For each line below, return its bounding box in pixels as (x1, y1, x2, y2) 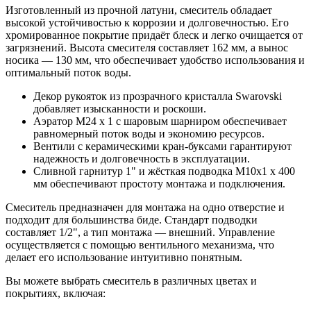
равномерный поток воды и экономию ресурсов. (33, 127, 264, 140)
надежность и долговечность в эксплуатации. (33, 152, 250, 165)
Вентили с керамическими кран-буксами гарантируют (33, 140, 292, 152)
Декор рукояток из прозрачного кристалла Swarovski (33, 90, 282, 102)
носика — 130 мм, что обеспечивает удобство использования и (6, 53, 305, 66)
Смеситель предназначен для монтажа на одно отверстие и (6, 201, 285, 213)
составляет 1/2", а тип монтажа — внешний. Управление (6, 226, 275, 238)
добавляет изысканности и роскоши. (33, 102, 206, 115)
